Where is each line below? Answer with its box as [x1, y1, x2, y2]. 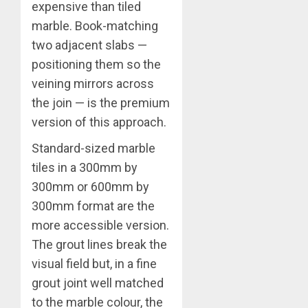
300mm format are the [32, 198, 155, 213]
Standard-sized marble [32, 140, 155, 155]
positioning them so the [32, 56, 161, 71]
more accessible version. [32, 217, 169, 232]
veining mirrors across [32, 76, 154, 91]
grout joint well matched [32, 275, 164, 290]
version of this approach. [32, 114, 166, 129]
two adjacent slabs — [32, 37, 147, 52]
